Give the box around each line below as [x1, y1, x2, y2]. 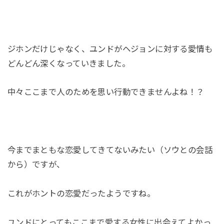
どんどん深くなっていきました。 [7, 58, 130, 68]
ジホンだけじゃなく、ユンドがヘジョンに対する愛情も [7, 44, 213, 53]
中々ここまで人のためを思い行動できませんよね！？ [7, 87, 204, 97]
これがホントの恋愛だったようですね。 [7, 188, 155, 198]
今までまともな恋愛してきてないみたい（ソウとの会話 [7, 145, 213, 155]
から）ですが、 [7, 160, 65, 169]
